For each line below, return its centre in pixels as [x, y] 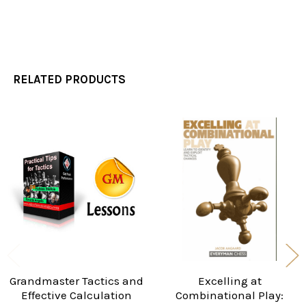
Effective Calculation [76, 295]
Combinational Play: [229, 295]
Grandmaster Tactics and [76, 281]
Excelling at [229, 281]
